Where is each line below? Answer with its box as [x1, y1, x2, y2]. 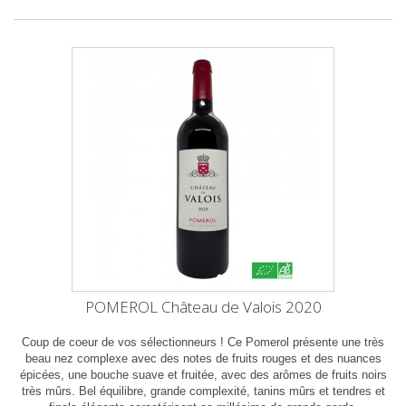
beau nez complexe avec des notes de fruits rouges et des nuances [24, 352, 382, 365]
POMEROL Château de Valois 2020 [84, 296, 322, 317]
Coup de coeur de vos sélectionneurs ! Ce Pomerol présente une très [22, 335, 384, 349]
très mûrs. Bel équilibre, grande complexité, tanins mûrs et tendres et [21, 384, 385, 398]
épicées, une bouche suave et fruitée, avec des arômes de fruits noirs [19, 368, 387, 382]
